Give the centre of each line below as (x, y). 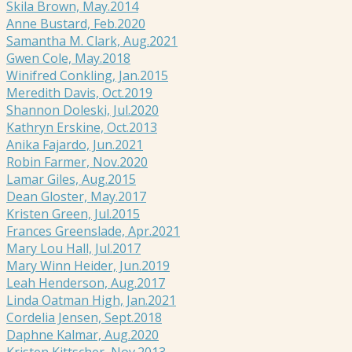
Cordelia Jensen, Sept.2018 (84, 317)
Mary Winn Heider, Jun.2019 (88, 265)
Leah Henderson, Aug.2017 (86, 282)
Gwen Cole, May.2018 (68, 58)
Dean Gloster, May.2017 (76, 196)
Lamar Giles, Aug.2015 (71, 179)
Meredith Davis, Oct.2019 (79, 92)
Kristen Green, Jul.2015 (73, 213)
